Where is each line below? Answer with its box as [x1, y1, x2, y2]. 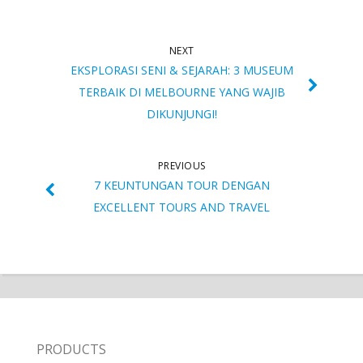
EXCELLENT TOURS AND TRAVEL [93, 199, 270, 216]
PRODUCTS [36, 340, 106, 358]
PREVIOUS [157, 159, 206, 173]
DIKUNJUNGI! [146, 106, 217, 122]
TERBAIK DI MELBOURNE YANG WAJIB [78, 84, 285, 100]
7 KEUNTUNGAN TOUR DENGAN [93, 177, 270, 194]
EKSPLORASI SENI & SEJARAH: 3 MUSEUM [70, 62, 293, 79]
